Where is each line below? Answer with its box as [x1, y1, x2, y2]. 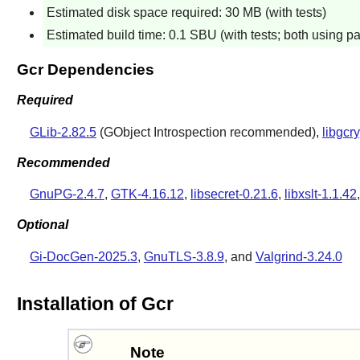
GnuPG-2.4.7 [29, 187, 104, 202]
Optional [16, 218, 68, 232]
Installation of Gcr [16, 293, 174, 315]
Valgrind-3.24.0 [255, 249, 342, 264]
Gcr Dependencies [16, 61, 154, 79]
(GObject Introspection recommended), [96, 125, 322, 139]
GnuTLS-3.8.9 [143, 249, 224, 264]
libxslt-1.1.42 [284, 187, 357, 202]
